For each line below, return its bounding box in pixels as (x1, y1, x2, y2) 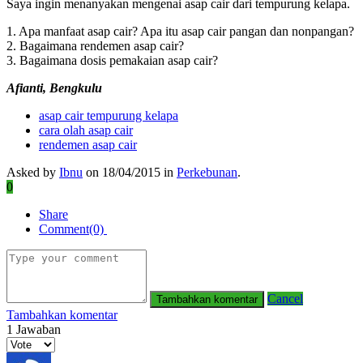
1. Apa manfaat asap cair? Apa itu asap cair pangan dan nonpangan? (6, 23, 354, 38)
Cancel (267, 291, 303, 305)
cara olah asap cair (39, 122, 133, 137)
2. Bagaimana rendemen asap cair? (6, 38, 184, 53)
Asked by (6, 164, 59, 179)
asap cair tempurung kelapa (39, 108, 178, 122)
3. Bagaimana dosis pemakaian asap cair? (6, 53, 218, 67)
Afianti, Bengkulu (6, 80, 102, 95)
